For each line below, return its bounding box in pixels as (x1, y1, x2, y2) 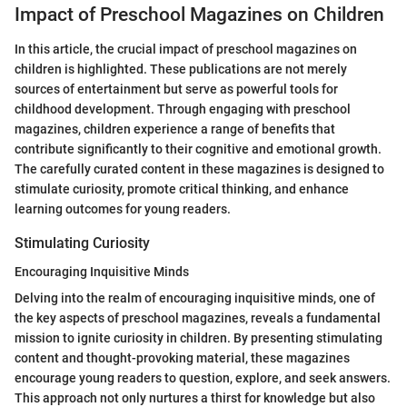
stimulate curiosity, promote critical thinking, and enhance (15, 182, 349, 197)
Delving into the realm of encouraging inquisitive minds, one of (15, 291, 375, 306)
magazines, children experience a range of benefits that (15, 122, 335, 137)
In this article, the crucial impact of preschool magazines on (15, 42, 357, 57)
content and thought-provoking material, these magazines (15, 351, 350, 366)
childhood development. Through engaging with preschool (15, 102, 351, 117)
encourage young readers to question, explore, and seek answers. (15, 371, 391, 386)
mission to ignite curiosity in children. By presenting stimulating (15, 331, 382, 346)
